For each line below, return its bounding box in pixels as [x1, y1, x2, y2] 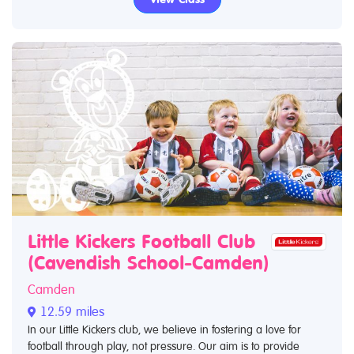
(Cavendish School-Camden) [28, 251, 269, 274]
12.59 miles [36, 303, 104, 319]
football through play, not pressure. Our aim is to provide [28, 339, 299, 352]
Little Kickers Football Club [28, 230, 255, 253]
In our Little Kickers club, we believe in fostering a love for [28, 322, 301, 336]
